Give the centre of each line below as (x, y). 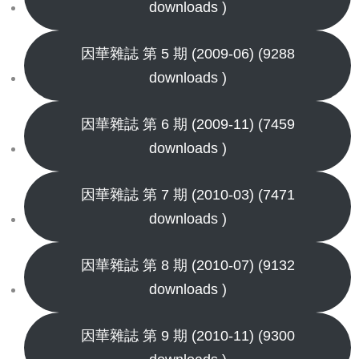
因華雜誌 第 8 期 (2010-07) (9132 (188, 265)
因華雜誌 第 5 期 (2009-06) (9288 (188, 54)
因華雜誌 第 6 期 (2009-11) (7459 (188, 124)
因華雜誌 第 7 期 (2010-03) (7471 (188, 195)
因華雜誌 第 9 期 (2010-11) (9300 (188, 336)
